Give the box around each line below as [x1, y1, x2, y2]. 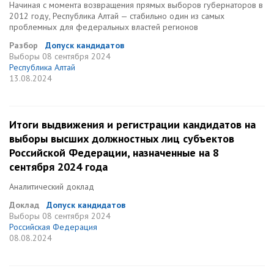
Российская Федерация [9, 221, 97, 232]
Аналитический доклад [9, 181, 94, 192]
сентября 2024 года [9, 160, 108, 174]
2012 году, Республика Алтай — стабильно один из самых [9, 10, 224, 21]
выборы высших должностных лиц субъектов [9, 131, 234, 146]
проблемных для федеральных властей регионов [9, 21, 198, 32]
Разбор [9, 40, 38, 51]
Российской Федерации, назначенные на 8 [9, 146, 219, 160]
